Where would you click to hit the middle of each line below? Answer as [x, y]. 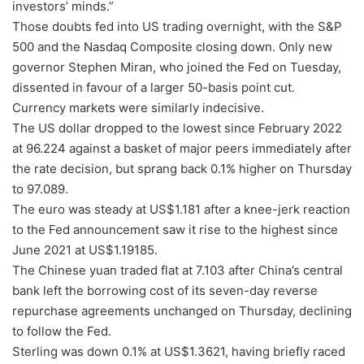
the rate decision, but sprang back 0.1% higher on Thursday [182, 169]
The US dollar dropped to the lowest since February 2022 [177, 128]
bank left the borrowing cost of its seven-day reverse [165, 291]
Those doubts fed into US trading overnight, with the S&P [177, 27]
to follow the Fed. [62, 331]
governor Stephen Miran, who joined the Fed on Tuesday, [177, 67]
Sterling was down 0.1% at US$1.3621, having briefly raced [179, 352]
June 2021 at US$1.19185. [85, 250]
